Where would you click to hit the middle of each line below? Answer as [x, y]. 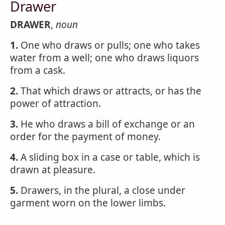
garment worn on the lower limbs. [88, 203]
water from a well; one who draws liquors [104, 58]
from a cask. [38, 70]
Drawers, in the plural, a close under [102, 190]
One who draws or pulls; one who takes [109, 45]
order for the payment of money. [85, 137]
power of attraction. [55, 103]
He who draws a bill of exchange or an [106, 124]
